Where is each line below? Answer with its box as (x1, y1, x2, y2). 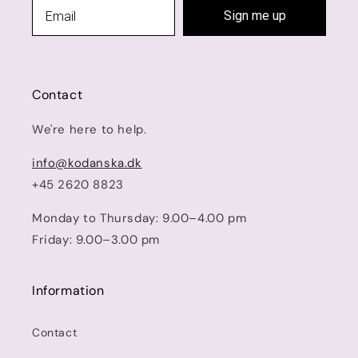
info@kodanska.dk (32, 155, 142, 171)
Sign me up (223, 8, 286, 23)
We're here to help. (32, 121, 147, 137)
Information (32, 282, 105, 299)
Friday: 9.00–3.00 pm (32, 232, 160, 248)
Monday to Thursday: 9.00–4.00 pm (32, 210, 247, 226)
